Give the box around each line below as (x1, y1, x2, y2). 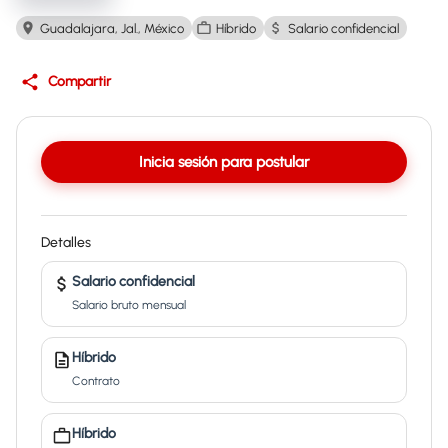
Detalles (41, 234, 91, 251)
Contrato (72, 374, 120, 388)
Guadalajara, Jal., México (40, 20, 184, 36)
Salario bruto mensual (72, 298, 186, 312)
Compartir (48, 73, 111, 90)
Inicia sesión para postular (139, 153, 309, 171)
